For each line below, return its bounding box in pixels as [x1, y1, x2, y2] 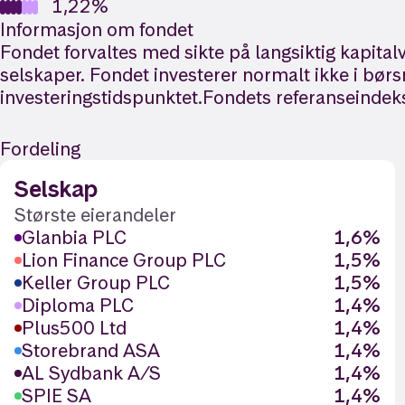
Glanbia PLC [22, 225, 127, 250]
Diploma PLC [22, 293, 134, 317]
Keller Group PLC [22, 270, 170, 295]
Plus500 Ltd [22, 316, 127, 340]
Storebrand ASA [22, 338, 160, 363]
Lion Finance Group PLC [22, 248, 226, 272]
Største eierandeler [14, 202, 176, 227]
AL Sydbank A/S [22, 361, 161, 385]
